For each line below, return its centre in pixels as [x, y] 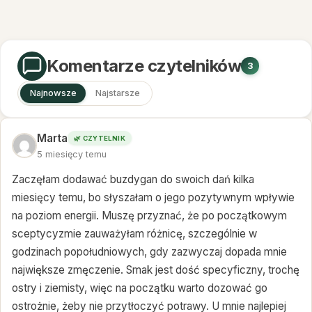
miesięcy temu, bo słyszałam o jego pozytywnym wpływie [153, 198]
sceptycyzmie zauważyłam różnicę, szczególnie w [134, 234]
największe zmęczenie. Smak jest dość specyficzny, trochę [156, 270]
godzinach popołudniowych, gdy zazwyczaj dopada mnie [149, 252]
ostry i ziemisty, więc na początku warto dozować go [140, 288]
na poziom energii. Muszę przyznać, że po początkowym [149, 216]
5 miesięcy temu [72, 154]
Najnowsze [53, 93]
